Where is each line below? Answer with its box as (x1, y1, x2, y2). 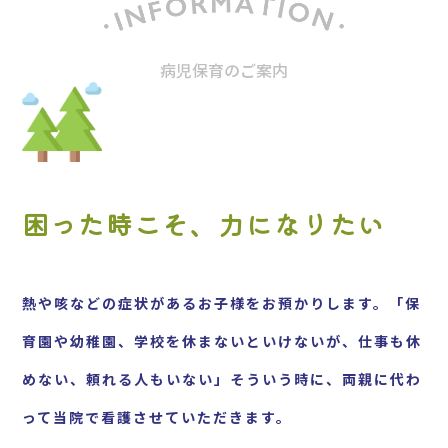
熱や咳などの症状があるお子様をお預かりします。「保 (22, 292, 422, 313)
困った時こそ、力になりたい (22, 204, 387, 242)
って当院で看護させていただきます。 (22, 406, 293, 427)
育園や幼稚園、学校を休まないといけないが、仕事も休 (22, 330, 423, 351)
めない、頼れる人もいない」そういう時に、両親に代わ (22, 368, 423, 389)
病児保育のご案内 (160, 57, 288, 82)
